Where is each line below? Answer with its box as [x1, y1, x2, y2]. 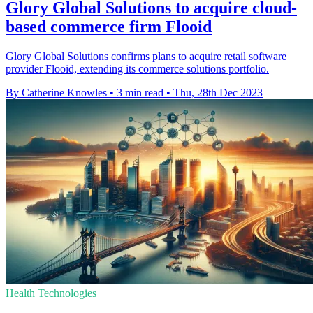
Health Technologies [6, 287, 96, 300]
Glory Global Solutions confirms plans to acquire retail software [6, 50, 286, 63]
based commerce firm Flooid [6, 17, 212, 36]
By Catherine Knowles [6, 87, 107, 99]
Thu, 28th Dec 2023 [173, 87, 263, 99]
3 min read [117, 87, 163, 99]
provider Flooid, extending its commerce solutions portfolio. [6, 63, 269, 75]
